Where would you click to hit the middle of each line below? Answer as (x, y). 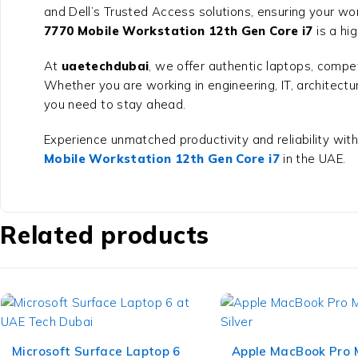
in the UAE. (312, 159)
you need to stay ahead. (115, 105)
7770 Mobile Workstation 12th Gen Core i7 (178, 31)
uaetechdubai (105, 66)
